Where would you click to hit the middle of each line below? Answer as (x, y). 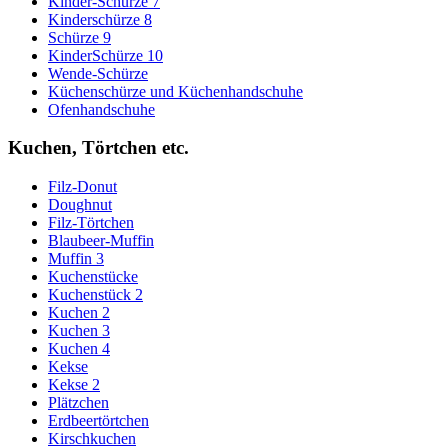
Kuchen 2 (79, 313)
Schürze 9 (79, 37)
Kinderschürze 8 (100, 19)
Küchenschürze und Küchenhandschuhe (175, 91)
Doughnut (80, 205)
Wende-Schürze (98, 73)
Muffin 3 (76, 259)
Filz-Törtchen (91, 223)
